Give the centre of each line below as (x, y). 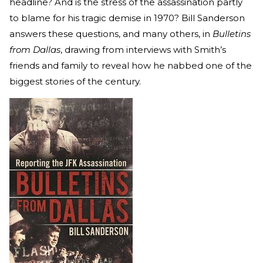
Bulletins (232, 34)
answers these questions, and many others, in (111, 34)
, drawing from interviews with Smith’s (143, 50)
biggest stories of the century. (76, 82)
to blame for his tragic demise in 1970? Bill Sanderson (127, 18)
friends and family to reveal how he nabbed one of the (131, 66)
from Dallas (35, 50)
